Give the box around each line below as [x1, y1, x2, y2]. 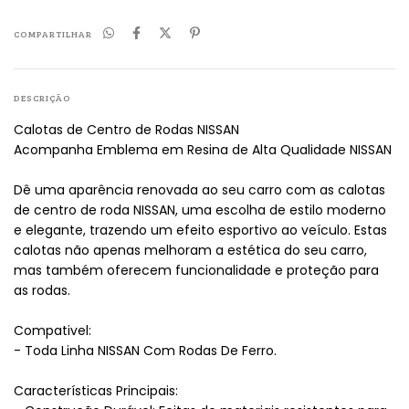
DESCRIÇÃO [14, 91, 71, 105]
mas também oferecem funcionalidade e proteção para [14, 261, 379, 280]
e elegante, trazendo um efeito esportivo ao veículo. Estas [14, 221, 387, 240]
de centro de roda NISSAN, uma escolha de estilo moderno [14, 201, 386, 220]
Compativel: [14, 321, 91, 341]
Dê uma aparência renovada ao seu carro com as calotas [14, 181, 385, 200]
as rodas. [14, 281, 70, 300]
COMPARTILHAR [14, 27, 92, 41]
